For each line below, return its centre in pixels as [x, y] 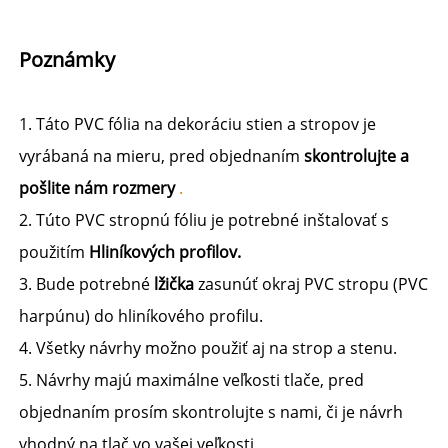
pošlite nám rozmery [99, 187]
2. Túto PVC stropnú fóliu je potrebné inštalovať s [204, 219]
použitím [54, 251]
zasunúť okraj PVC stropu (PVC [313, 283]
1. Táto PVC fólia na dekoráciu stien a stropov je [197, 123]
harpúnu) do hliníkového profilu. [143, 315]
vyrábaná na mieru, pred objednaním [161, 155]
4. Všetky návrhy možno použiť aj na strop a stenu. [210, 347]
